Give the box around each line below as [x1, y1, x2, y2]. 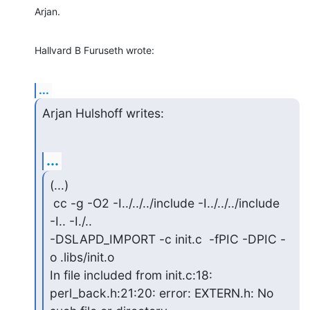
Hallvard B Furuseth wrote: [35, 44, 154, 56]
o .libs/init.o [49, 250, 114, 265]
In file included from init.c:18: [49, 268, 212, 283]
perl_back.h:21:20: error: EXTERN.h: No [49, 286, 273, 301]
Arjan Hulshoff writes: [42, 105, 164, 120]
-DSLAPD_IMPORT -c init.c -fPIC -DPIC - [49, 232, 286, 247]
